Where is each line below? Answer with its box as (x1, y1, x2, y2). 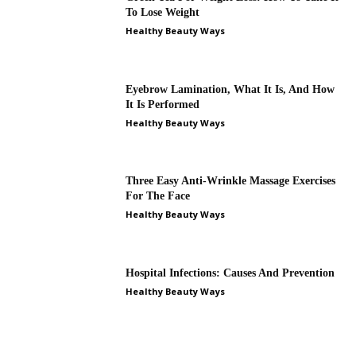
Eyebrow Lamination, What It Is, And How (126, 83, 335, 95)
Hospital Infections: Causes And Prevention (126, 266, 335, 279)
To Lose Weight (126, 6, 200, 18)
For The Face (126, 190, 191, 203)
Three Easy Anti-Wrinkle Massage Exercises (126, 175, 336, 188)
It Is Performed (126, 98, 200, 110)
